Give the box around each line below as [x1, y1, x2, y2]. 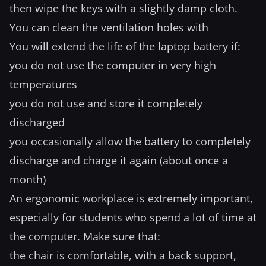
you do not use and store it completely [9, 96, 202, 110]
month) [9, 172, 46, 186]
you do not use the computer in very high [9, 58, 216, 72]
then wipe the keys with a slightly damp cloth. [9, 1, 237, 15]
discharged [9, 115, 65, 129]
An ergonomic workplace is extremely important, [9, 191, 253, 205]
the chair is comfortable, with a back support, [9, 248, 236, 262]
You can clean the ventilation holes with [9, 20, 208, 34]
